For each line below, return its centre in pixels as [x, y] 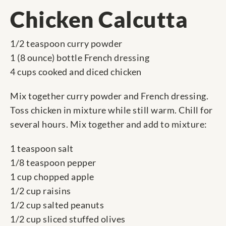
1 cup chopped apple [52, 177]
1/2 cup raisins [41, 191]
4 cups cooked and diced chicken [76, 72]
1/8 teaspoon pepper [53, 163]
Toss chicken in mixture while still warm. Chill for [111, 110]
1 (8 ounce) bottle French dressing [80, 58]
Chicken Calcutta [99, 19]
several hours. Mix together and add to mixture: [109, 124]
